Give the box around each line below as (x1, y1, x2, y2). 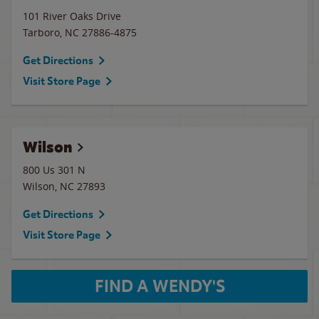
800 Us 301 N (23, 163, 85, 177)
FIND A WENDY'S (94, 276, 225, 297)
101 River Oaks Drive (23, 9, 121, 23)
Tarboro (23, 26, 60, 39)
